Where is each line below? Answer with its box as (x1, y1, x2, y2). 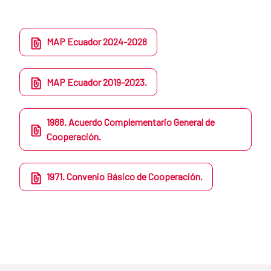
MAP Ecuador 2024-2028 (47, 36, 147, 48)
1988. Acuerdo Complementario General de (47, 116, 215, 128)
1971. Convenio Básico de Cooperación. (47, 171, 203, 183)
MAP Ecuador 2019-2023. (47, 76, 147, 88)
